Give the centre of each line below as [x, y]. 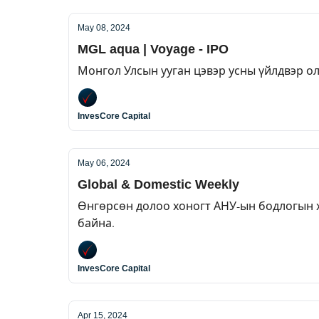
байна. [96, 223]
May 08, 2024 [104, 28]
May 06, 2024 [104, 163]
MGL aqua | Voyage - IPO [153, 49]
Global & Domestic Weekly [158, 184]
